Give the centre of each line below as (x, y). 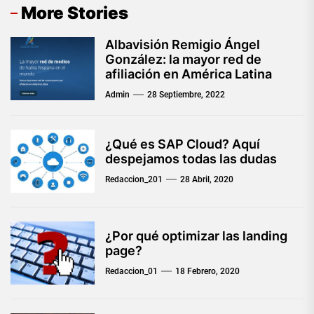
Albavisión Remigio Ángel (183, 45)
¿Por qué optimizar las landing (196, 236)
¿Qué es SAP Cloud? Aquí (183, 144)
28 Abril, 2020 (207, 179)
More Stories (75, 13)
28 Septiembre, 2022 (186, 95)
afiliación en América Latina (189, 74)
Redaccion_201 (134, 179)
